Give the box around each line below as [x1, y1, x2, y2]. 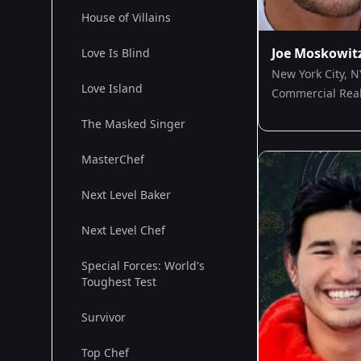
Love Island [81, 81, 143, 96]
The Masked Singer [81, 116, 185, 131]
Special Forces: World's [81, 258, 205, 273]
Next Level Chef [81, 222, 165, 238]
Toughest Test [81, 274, 156, 289]
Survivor [81, 309, 126, 325]
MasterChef [81, 151, 144, 167]
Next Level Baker [81, 187, 171, 202]
